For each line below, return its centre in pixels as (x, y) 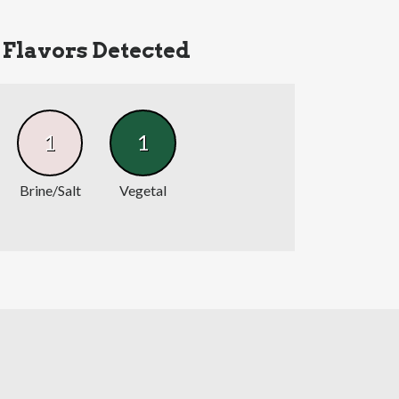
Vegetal (143, 190)
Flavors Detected (97, 51)
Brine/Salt (50, 190)
